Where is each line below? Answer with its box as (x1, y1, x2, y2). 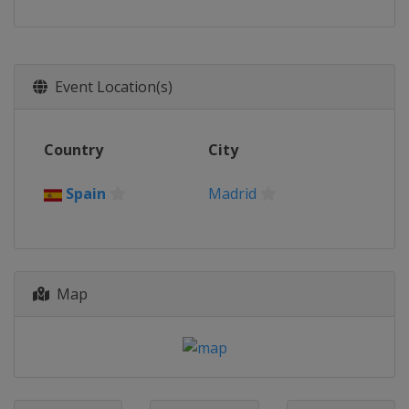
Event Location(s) (47, 77, 173, 97)
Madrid (208, 184, 257, 204)
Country (44, 140, 103, 160)
